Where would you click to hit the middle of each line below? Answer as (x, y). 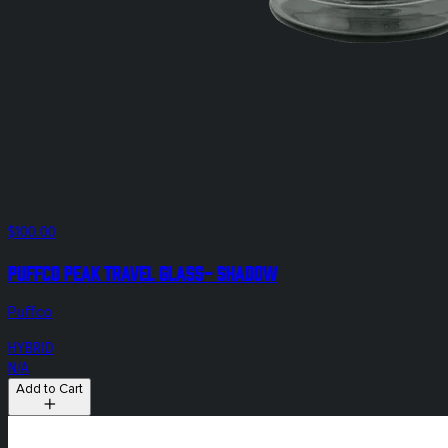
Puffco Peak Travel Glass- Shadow (143, 272)
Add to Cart (49, 388)
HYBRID (31, 347)
